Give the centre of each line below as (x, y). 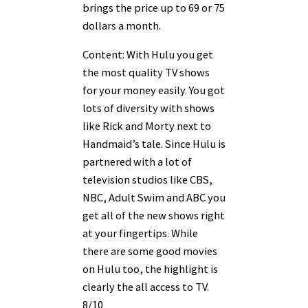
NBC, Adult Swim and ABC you (154, 198)
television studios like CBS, (147, 180)
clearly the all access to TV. (146, 287)
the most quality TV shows (146, 73)
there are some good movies (150, 251)
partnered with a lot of (137, 162)
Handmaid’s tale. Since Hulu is (154, 144)
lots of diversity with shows (148, 108)
